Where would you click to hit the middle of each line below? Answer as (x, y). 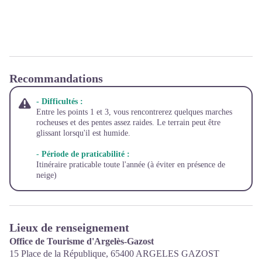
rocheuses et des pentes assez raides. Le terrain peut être (128, 122)
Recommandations (56, 78)
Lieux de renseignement (69, 227)
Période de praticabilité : (85, 154)
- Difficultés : (60, 101)
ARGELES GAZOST (177, 253)
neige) (46, 175)
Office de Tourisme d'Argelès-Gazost (82, 241)
